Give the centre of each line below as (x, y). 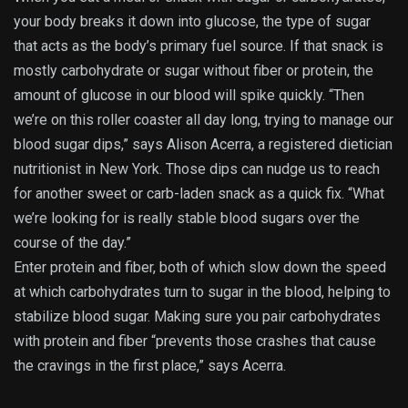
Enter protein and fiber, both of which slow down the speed (200, 267)
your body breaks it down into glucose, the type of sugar (192, 21)
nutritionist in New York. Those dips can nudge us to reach (197, 168)
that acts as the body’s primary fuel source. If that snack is (199, 46)
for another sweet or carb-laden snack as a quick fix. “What (199, 193)
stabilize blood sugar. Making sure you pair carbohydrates (197, 316)
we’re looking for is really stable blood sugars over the (187, 218)
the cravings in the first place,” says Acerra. (150, 365)
